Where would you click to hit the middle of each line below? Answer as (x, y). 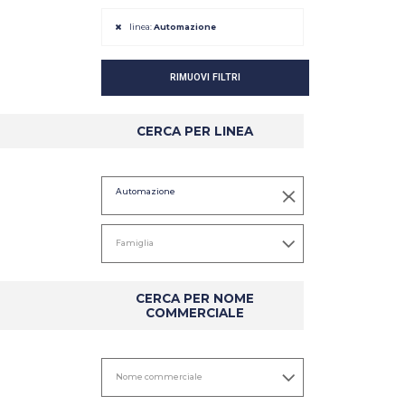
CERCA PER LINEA (194, 131)
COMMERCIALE (194, 312)
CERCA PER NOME (194, 298)
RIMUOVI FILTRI (205, 77)
